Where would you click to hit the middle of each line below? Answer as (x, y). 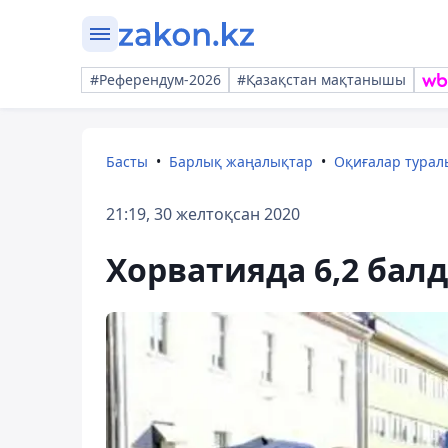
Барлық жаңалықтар (241, 161)
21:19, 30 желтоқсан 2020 (203, 214)
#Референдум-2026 (155, 79)
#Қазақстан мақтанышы (321, 79)
